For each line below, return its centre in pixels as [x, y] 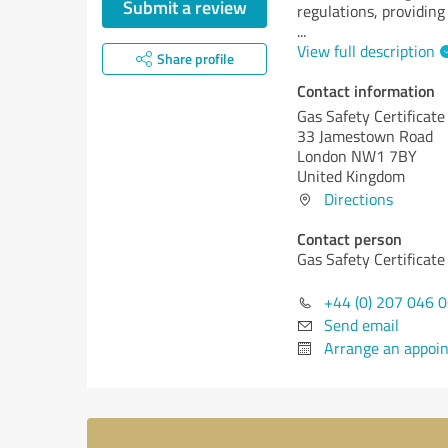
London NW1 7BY [357, 156]
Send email [361, 325]
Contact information [366, 90]
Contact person [349, 238]
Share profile [195, 58]
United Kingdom [351, 176]
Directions [358, 199]
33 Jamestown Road [365, 136]
